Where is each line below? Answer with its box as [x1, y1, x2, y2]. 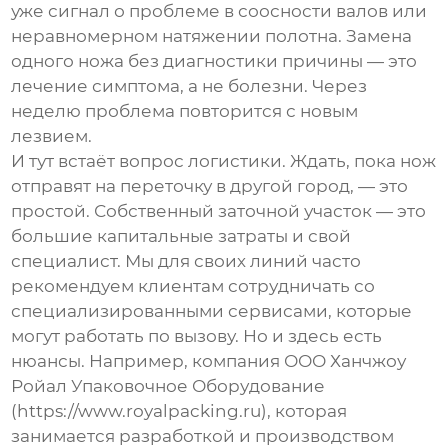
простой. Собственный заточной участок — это [11, 201, 427, 222]
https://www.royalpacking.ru [17, 401, 262, 422]
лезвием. [11, 126, 93, 147]
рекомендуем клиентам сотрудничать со [11, 276, 376, 297]
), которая [261, 401, 348, 422]
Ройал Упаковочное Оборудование [11, 376, 326, 397]
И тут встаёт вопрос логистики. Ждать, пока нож [11, 151, 437, 172]
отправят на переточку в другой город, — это [11, 176, 409, 197]
